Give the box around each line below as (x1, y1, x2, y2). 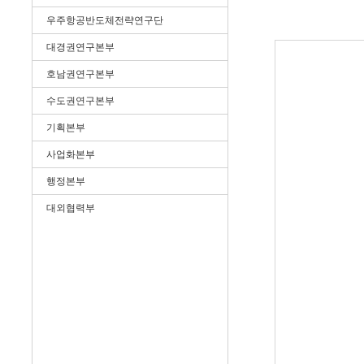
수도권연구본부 (46, 95, 115, 106)
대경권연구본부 (46, 41, 115, 53)
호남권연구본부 (46, 68, 115, 80)
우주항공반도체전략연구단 (46, 15, 164, 26)
